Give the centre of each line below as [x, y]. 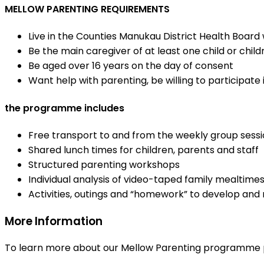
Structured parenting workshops [104, 164]
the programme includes [65, 108]
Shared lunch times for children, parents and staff [143, 150]
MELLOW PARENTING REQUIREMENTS [87, 9]
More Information [54, 221]
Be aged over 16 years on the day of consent [131, 66]
